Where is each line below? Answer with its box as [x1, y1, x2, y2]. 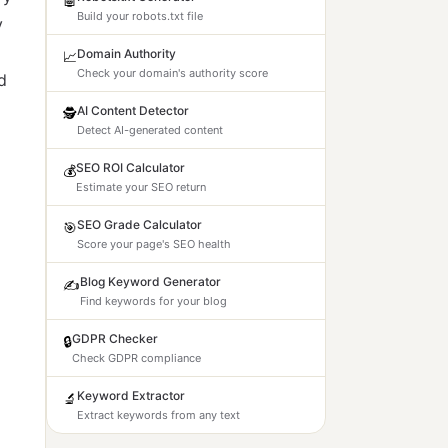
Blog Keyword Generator [80, 274, 221, 289]
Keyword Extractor [77, 388, 185, 403]
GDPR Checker [72, 331, 158, 346]
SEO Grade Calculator [77, 217, 202, 232]
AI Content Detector [77, 103, 189, 118]
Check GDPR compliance [72, 351, 201, 365]
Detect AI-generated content [77, 123, 223, 137]
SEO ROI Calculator [76, 160, 185, 175]
